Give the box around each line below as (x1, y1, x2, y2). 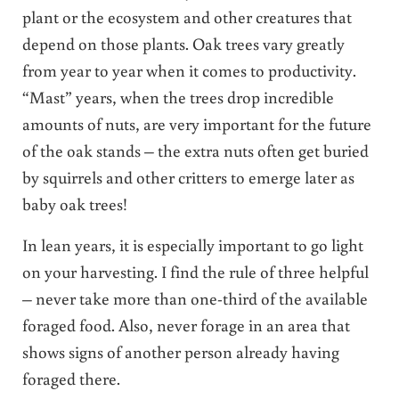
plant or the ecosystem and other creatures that (21, 5, 352, 28)
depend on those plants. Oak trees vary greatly (21, 32, 345, 55)
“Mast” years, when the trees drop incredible (21, 85, 334, 109)
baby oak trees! (21, 192, 127, 216)
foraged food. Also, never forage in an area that (21, 313, 350, 337)
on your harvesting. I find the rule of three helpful (21, 260, 369, 283)
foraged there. (21, 367, 120, 390)
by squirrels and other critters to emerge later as (21, 166, 354, 189)
